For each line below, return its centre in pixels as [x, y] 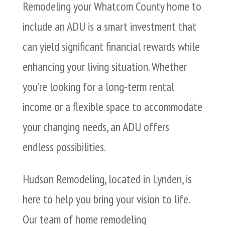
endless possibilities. [64, 147]
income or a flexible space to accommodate [112, 107]
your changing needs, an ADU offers [96, 127]
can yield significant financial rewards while [111, 47]
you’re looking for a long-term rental [98, 87]
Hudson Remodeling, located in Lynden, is [107, 179]
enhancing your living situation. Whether [104, 67]
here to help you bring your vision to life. [106, 199]
